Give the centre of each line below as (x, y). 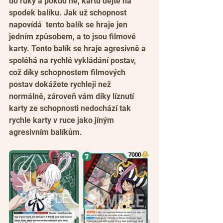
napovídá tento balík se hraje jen (69, 25)
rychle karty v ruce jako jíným (62, 120)
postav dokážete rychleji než (61, 85)
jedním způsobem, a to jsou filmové (73, 37)
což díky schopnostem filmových (68, 73)
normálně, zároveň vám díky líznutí (72, 97)
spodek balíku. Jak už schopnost (69, 13)
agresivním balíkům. (46, 132)
